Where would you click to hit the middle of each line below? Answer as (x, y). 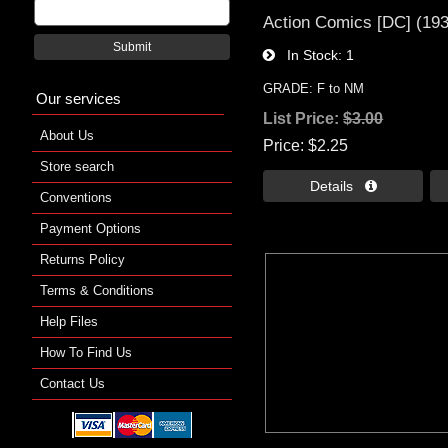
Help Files (69, 321)
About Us (67, 135)
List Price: (303, 118)
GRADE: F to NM (314, 88)
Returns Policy (82, 259)
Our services (78, 98)
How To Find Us (86, 352)
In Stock (307, 54)
